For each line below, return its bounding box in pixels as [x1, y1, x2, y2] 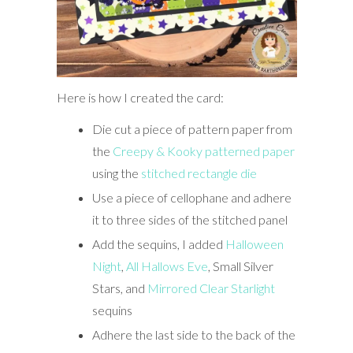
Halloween [225, 236, 284, 251]
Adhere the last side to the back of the [91, 326, 295, 342]
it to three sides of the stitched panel [91, 211, 288, 227]
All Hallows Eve [125, 258, 208, 273]
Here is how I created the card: [56, 89, 224, 105]
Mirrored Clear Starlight [147, 280, 275, 295]
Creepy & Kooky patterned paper [112, 143, 295, 158]
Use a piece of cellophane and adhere [91, 189, 292, 205]
